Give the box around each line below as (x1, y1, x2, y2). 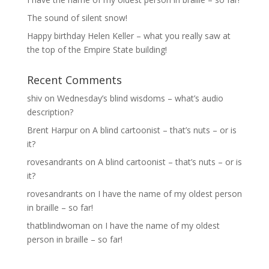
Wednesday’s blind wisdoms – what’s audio (56, 92, 223, 104)
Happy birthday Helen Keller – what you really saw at (26, 30, 231, 42)
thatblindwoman (26, 220, 90, 232)
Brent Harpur (26, 124, 77, 136)
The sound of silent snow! (26, 12, 127, 24)
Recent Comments (26, 73, 122, 88)
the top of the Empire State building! (26, 44, 167, 56)
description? (26, 106, 73, 118)
